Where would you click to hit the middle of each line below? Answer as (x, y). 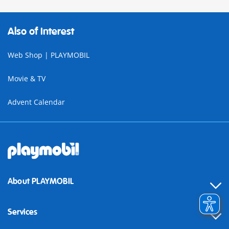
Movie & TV (27, 78)
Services (23, 212)
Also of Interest (41, 31)
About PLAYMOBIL (41, 181)
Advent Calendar (36, 102)
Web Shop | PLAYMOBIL (49, 55)
